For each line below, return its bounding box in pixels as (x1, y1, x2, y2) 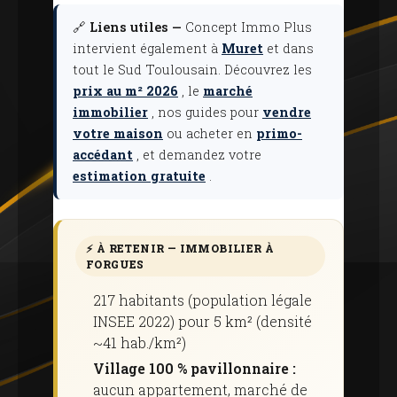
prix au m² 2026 (73, 82, 178, 99)
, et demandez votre (133, 146, 261, 163)
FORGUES (86, 257, 144, 271)
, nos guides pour (148, 104, 262, 121)
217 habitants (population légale (93, 291, 312, 309)
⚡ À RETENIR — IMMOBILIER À (86, 241, 275, 255)
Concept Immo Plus (182, 19, 312, 35)
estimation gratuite (73, 167, 206, 184)
